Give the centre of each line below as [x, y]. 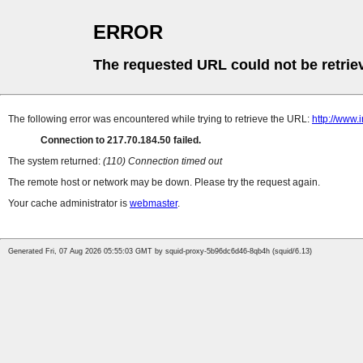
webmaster [154, 204]
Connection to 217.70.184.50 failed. [121, 141]
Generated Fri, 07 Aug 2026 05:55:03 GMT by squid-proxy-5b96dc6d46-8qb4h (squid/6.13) [160, 252]
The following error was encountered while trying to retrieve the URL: [160, 120]
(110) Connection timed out [162, 162]
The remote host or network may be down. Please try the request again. [164, 183]
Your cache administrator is [69, 204]
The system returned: [56, 162]
